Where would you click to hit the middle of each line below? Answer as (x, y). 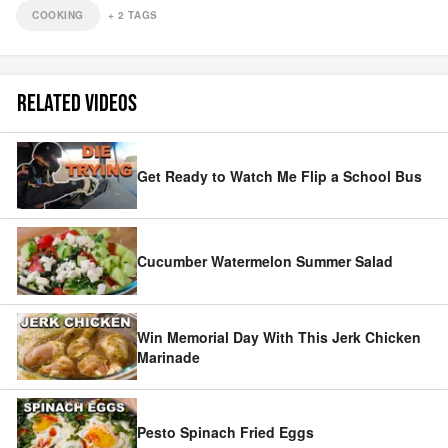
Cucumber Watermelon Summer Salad (265, 261)
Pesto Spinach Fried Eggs (225, 432)
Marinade (168, 356)
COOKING (58, 15)
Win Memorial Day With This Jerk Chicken (279, 336)
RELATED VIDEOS (77, 103)
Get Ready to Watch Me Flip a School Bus (279, 175)
